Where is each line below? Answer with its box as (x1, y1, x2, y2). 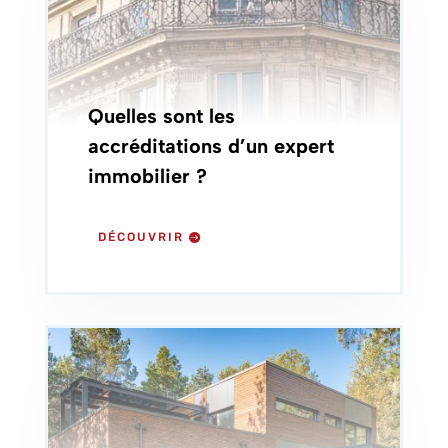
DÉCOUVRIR (98, 229, 185, 244)
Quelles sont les (87, 103, 235, 128)
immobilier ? (87, 163, 207, 188)
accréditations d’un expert (87, 133, 334, 158)
